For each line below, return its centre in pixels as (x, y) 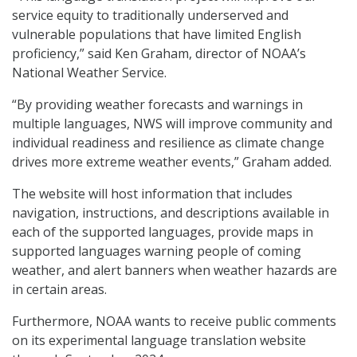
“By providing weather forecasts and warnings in (157, 105)
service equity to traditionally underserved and (150, 16)
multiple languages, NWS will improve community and (172, 124)
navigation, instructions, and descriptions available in (171, 213)
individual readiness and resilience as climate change (168, 143)
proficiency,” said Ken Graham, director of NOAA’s (159, 54)
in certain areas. (59, 290)
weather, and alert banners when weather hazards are (175, 271)
